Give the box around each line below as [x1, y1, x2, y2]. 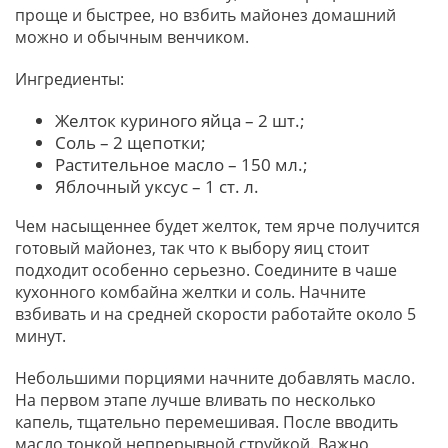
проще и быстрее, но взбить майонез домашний [15, 3, 396, 26]
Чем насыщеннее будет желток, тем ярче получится [15, 214, 420, 237]
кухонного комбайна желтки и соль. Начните [15, 280, 366, 303]
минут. [15, 324, 66, 347]
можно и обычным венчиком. [15, 25, 253, 48]
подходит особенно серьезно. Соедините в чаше [15, 258, 397, 281]
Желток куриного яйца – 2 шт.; [55, 108, 305, 132]
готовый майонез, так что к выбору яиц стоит [15, 236, 369, 259]
